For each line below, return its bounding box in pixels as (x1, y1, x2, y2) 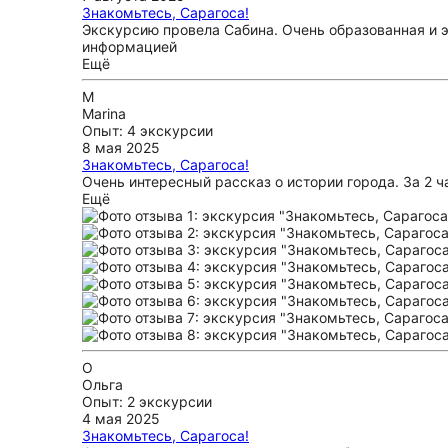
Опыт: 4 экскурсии (82, 122, 213, 139)
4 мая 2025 (82, 410, 160, 427)
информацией (82, 38, 177, 55)
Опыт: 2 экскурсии (82, 393, 212, 410)
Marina (82, 105, 126, 122)
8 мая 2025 (82, 139, 160, 156)
